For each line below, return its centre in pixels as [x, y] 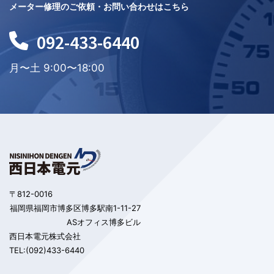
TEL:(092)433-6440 [47, 250]
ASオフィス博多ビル [104, 222]
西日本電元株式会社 [45, 236]
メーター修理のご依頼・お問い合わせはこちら [99, 6]
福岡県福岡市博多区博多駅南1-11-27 [75, 208]
